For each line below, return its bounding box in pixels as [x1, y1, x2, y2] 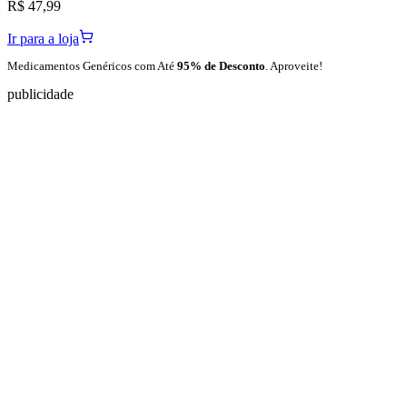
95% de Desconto [177, 59, 265, 74]
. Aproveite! [265, 59, 323, 74]
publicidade [7, 85, 74, 102]
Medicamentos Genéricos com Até [7, 59, 177, 74]
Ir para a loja [7, 31, 79, 47]
